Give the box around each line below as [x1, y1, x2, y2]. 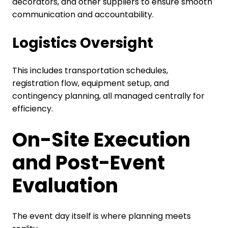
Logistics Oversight [12, 33, 153, 53]
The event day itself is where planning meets [12, 210, 191, 222]
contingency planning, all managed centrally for [12, 90, 205, 102]
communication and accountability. [12, 8, 154, 20]
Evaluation [12, 172, 118, 199]
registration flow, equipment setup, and [12, 77, 169, 89]
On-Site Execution [12, 126, 190, 154]
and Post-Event [12, 149, 165, 177]
